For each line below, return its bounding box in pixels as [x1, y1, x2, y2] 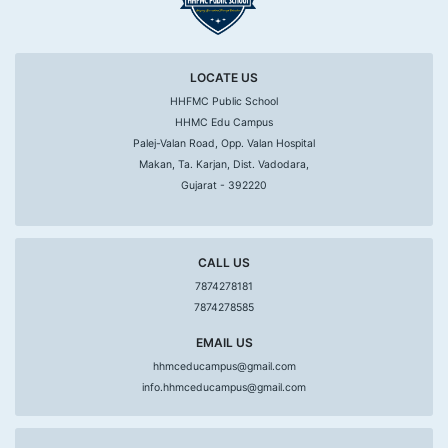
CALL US [198, 254, 250, 270]
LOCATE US [190, 69, 258, 85]
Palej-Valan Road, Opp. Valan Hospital [133, 136, 315, 150]
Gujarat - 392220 [181, 178, 267, 192]
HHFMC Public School [170, 94, 278, 108]
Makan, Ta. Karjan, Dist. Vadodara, [139, 157, 309, 171]
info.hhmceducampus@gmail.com [142, 380, 306, 394]
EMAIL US [195, 334, 253, 350]
